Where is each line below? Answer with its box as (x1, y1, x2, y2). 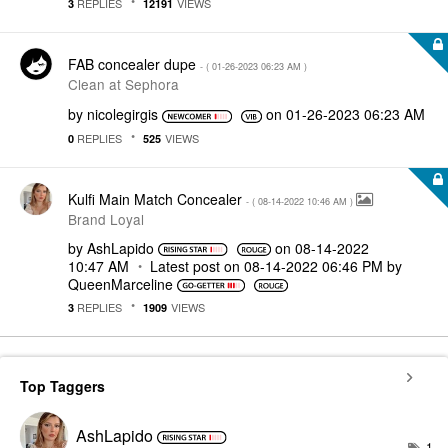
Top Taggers (20, 376, 105, 396)
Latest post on (150, 255, 244, 276)
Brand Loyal (68, 208, 144, 229)
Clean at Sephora (68, 74, 179, 94)
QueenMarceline (68, 273, 173, 294)
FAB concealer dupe (68, 54, 200, 74)
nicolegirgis (87, 104, 158, 124)
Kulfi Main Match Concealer (68, 188, 246, 209)
